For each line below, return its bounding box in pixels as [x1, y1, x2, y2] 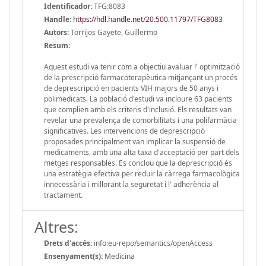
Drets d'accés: [44, 237, 92, 248]
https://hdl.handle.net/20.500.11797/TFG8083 [73, 14, 223, 24]
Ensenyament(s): [44, 251, 103, 261]
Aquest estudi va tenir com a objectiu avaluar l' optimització [44, 61, 240, 72]
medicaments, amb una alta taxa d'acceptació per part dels [44, 147, 239, 157]
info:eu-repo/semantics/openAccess [92, 237, 213, 248]
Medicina [103, 251, 135, 261]
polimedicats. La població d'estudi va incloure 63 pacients [44, 93, 232, 104]
